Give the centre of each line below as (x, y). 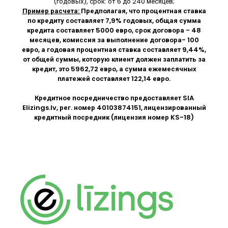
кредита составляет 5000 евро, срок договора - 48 (114, 30)
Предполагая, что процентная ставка (143, 11)
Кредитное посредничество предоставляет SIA (114, 98)
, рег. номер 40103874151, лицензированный (131, 107)
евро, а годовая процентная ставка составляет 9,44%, (114, 49)
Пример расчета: (51, 11)
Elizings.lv (39, 107)
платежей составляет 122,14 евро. (114, 78)
